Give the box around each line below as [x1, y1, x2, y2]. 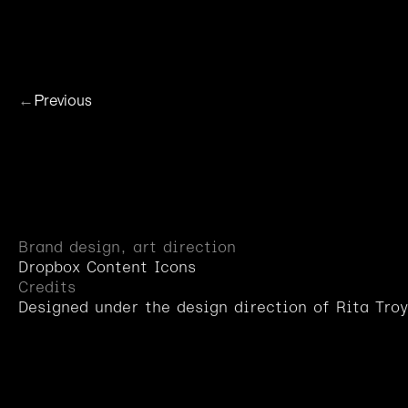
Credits [18, 278, 76, 296]
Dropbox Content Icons [18, 258, 196, 276]
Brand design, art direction [18, 238, 236, 256]
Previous [34, 91, 92, 109]
